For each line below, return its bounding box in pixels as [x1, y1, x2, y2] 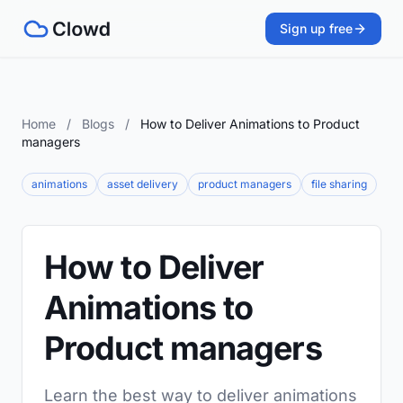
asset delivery [107, 177, 178, 191]
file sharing [311, 177, 367, 191]
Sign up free [280, 21, 353, 36]
